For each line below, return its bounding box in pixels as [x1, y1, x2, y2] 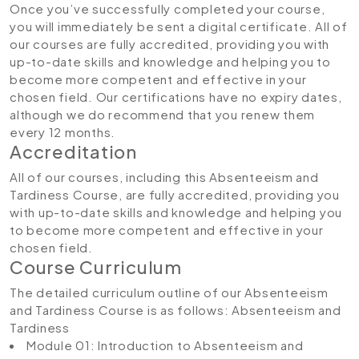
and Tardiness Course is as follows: [10, 301, 232, 317]
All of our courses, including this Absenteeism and [10, 168, 319, 184]
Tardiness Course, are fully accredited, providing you [10, 186, 340, 202]
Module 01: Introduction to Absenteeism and [23, 337, 304, 353]
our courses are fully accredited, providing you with [10, 35, 329, 51]
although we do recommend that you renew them [10, 106, 315, 122]
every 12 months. [10, 123, 115, 139]
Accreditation [10, 139, 137, 163]
